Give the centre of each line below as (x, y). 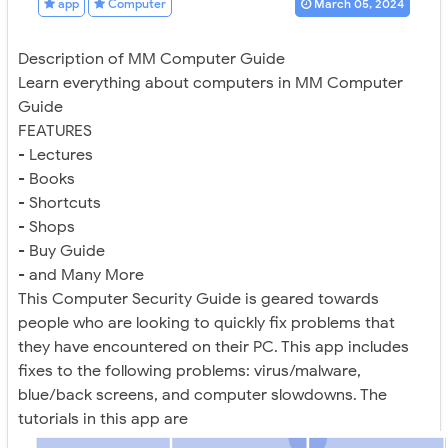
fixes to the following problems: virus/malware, (189, 371)
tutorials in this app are (103, 419)
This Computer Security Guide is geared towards (198, 299)
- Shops (46, 227)
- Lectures (55, 155)
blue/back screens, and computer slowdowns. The (202, 395)
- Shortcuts (59, 203)
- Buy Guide (61, 251)
